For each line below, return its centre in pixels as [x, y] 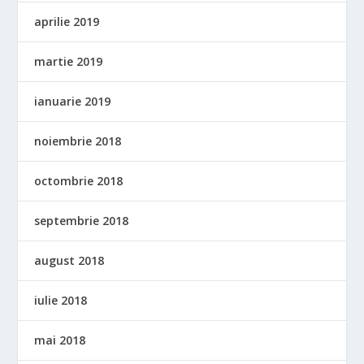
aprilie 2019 [67, 22]
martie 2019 [69, 62]
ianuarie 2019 [73, 102]
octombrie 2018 [79, 181]
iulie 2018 [61, 301]
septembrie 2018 [82, 221]
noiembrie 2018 [78, 141]
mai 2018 [60, 340]
